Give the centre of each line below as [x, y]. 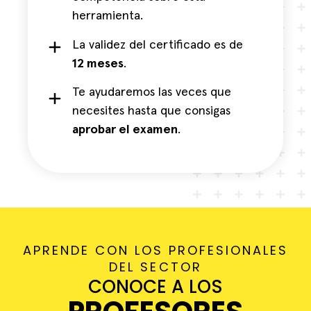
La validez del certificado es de [158, 45]
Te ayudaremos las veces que [152, 93]
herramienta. [108, 16]
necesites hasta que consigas [152, 111]
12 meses [98, 64]
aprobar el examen [125, 130]
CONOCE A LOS [155, 287]
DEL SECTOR [155, 267]
